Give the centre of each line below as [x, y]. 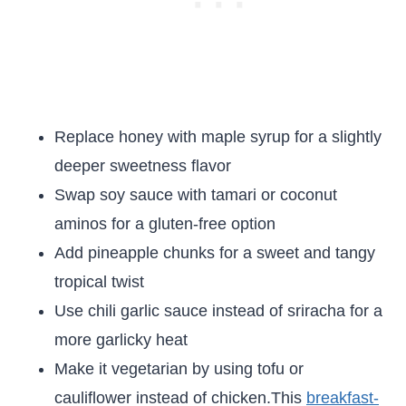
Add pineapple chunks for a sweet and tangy [215, 253]
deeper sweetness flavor [143, 166]
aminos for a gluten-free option [165, 224]
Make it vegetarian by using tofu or [179, 369]
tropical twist [99, 282]
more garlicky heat [121, 340]
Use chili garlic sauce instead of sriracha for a [218, 311]
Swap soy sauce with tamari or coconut [196, 195]
